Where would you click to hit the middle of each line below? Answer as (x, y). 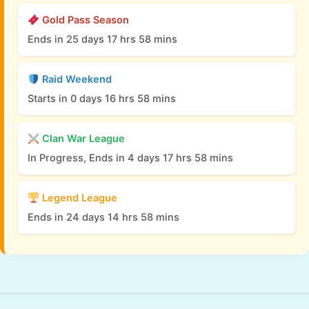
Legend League (78, 198)
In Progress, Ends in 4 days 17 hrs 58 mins (130, 158)
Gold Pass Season (84, 20)
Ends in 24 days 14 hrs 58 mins (103, 218)
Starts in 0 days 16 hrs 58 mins (102, 99)
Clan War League (82, 139)
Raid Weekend (75, 80)
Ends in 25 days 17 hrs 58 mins (102, 40)
